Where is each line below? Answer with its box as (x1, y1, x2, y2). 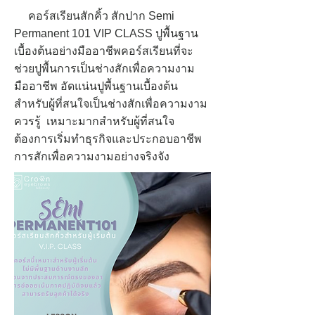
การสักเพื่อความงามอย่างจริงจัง (14, 150, 172, 162)
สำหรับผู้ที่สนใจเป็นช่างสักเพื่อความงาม (14, 98, 207, 110)
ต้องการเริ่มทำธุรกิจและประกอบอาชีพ (14, 133, 202, 145)
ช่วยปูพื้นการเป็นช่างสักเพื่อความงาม (14, 63, 195, 75)
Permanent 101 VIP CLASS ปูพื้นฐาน (14, 27, 198, 39)
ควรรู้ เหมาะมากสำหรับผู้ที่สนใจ (14, 115, 174, 127)
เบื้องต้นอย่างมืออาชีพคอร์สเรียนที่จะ (14, 45, 193, 57)
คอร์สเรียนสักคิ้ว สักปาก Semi (14, 10, 174, 22)
